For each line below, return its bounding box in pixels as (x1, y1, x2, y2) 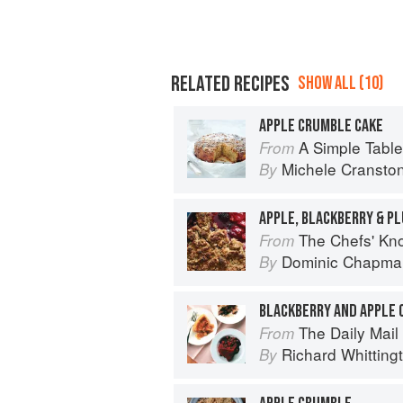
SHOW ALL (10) (298, 71, 383, 94)
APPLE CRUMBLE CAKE (259, 114, 383, 137)
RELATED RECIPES (171, 70, 290, 97)
